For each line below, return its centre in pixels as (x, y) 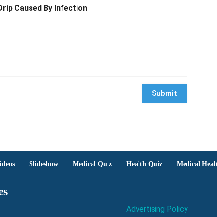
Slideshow (44, 164)
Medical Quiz (92, 164)
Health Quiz (144, 164)
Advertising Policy (157, 209)
